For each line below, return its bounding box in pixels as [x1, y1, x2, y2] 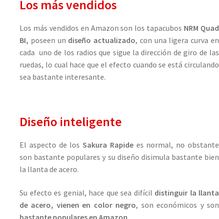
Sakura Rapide [83, 140, 133, 150]
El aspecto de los [20, 140, 83, 150]
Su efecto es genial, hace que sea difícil [20, 187, 154, 197]
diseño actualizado [68, 35, 136, 45]
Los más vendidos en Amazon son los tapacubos [20, 22, 184, 33]
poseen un [30, 35, 68, 45]
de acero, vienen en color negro [20, 199, 136, 210]
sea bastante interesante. [20, 71, 106, 82]
